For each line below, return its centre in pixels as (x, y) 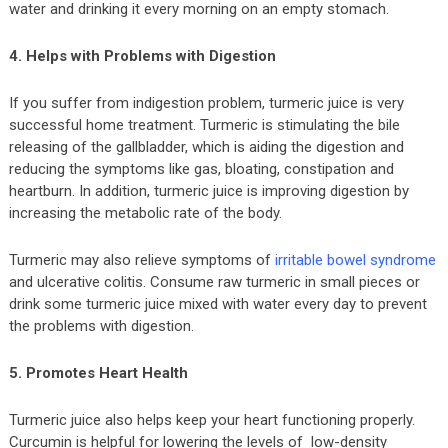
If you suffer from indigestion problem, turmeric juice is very (206, 102)
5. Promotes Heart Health (98, 372)
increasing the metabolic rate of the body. (145, 212)
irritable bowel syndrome (355, 259)
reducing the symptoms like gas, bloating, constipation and (201, 168)
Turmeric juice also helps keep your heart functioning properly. (211, 419)
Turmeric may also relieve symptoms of (141, 259)
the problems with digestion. (101, 325)
